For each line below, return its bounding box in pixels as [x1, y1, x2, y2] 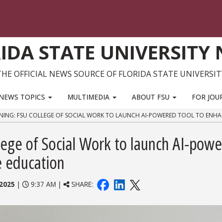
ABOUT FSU [132, 92, 172, 102]
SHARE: [69, 179, 96, 189]
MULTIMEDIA [67, 92, 111, 102]
